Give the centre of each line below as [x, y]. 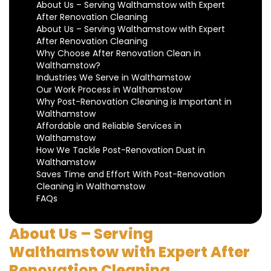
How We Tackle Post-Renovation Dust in [121, 150]
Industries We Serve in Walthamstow [113, 77]
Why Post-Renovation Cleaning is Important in [134, 102]
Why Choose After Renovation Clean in [119, 53]
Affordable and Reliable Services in [109, 126]
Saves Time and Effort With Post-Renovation [131, 174]
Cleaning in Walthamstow [91, 186]
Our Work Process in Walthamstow [109, 90]
